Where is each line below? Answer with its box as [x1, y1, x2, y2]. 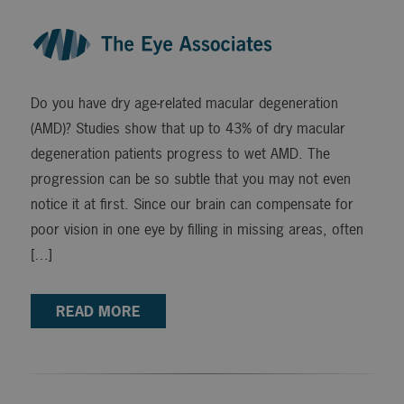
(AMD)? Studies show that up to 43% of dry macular [30, 118, 345, 139]
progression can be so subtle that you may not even [30, 169, 351, 189]
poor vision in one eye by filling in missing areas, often [30, 219, 363, 240]
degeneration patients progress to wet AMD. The [30, 143, 330, 164]
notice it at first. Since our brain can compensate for [30, 194, 353, 215]
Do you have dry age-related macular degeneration [30, 93, 338, 114]
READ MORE [55, 300, 141, 321]
